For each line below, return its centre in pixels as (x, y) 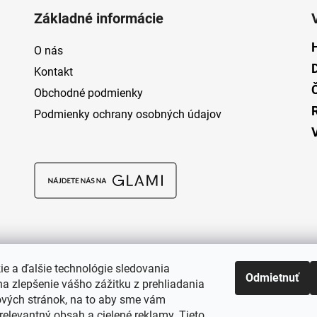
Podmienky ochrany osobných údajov (127, 115)
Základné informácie (98, 19)
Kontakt (53, 72)
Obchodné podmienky (88, 93)
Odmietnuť (272, 278)
